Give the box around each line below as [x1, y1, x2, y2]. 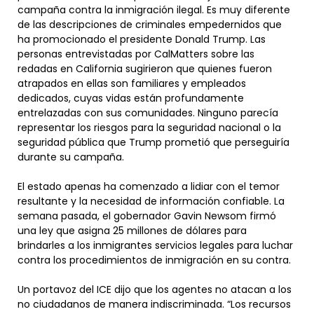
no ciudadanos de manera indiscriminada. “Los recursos [18, 297, 291, 312]
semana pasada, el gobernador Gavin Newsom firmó [18, 209, 276, 224]
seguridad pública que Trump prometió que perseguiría [18, 135, 289, 150]
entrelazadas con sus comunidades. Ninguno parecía [18, 106, 278, 121]
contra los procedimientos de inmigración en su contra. [18, 253, 291, 268]
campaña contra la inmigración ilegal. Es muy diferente [18, 3, 290, 18]
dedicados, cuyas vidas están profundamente [18, 91, 244, 106]
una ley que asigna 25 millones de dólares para [18, 224, 247, 238]
